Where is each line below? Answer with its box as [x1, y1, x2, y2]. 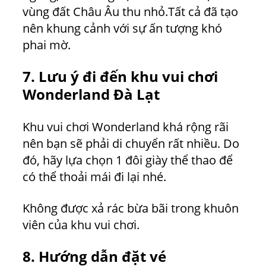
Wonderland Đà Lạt [23, 84, 160, 104]
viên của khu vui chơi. [23, 216, 140, 233]
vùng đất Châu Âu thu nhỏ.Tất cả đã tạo [23, 3, 238, 20]
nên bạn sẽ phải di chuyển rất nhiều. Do [23, 135, 239, 151]
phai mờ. [23, 36, 74, 53]
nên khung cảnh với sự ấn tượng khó [23, 20, 222, 36]
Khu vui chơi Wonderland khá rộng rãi [23, 118, 229, 135]
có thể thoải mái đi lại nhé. [23, 168, 166, 185]
